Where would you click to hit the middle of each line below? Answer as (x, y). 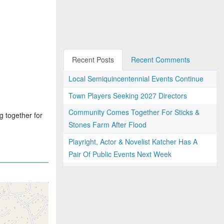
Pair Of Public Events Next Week (120, 154)
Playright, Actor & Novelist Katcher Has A (133, 141)
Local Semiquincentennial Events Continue (136, 78)
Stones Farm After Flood (107, 124)
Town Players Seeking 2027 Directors (128, 95)
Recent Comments (160, 59)
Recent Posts (93, 59)
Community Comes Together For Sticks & (134, 112)
